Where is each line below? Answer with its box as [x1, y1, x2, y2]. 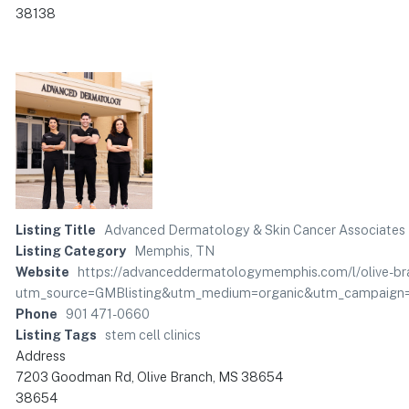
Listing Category [16, 243, 126, 259]
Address [16, 348, 66, 364]
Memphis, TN [134, 243, 215, 259]
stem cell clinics [105, 327, 201, 343]
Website [16, 264, 69, 280]
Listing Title [16, 222, 96, 238]
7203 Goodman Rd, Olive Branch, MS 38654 [16, 369, 283, 385]
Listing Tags [16, 327, 97, 343]
